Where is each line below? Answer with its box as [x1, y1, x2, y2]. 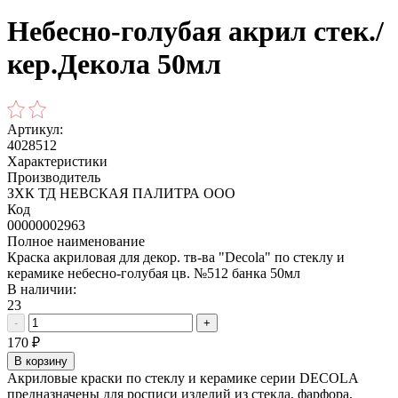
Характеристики [7, 153, 107, 169]
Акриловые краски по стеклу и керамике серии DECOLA [7, 370, 358, 386]
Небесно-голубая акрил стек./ [7, 15, 384, 48]
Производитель [7, 169, 100, 185]
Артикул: [7, 121, 63, 137]
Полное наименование [7, 233, 145, 249]
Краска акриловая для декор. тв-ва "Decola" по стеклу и [7, 249, 345, 265]
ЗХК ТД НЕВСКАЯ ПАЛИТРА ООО [7, 185, 235, 201]
